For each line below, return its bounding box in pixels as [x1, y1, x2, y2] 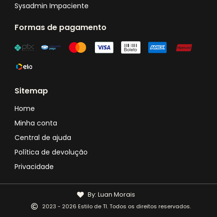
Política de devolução [15, 147, 88, 157]
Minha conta [15, 118, 57, 128]
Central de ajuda [15, 133, 71, 142]
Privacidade [15, 162, 54, 171]
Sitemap [15, 85, 48, 96]
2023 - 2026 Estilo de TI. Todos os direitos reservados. [42, 202, 191, 210]
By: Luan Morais [88, 190, 136, 199]
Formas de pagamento [15, 21, 107, 33]
